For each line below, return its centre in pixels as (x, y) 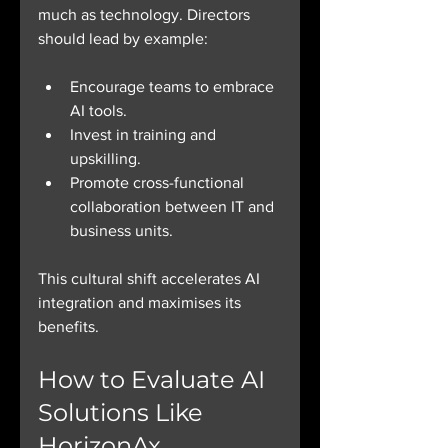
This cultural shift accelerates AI (151, 279)
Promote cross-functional (159, 183)
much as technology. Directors (146, 15)
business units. (121, 231)
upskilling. (105, 159)
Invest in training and (145, 135)
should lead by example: (123, 39)
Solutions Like (123, 413)
